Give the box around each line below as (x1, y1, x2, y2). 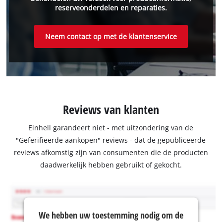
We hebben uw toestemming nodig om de (38, 209, 183, 221)
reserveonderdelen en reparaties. (55, 3, 167, 13)
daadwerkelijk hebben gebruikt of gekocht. (40, 160, 182, 170)
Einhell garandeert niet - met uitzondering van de (28, 123, 194, 133)
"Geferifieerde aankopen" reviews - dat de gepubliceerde (16, 135, 206, 145)
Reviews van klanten (62, 101, 159, 118)
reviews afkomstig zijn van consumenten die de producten (13, 148, 208, 158)
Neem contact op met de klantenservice (45, 31, 177, 41)
